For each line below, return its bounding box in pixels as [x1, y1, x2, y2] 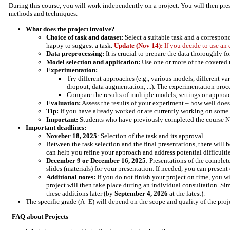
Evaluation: [46, 99, 81, 107]
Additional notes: [46, 172, 95, 181]
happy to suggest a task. [46, 41, 114, 49]
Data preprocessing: [46, 49, 104, 57]
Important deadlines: [26, 123, 86, 131]
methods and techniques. [8, 10, 78, 18]
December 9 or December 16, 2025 [46, 156, 146, 164]
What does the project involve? [26, 25, 115, 33]
